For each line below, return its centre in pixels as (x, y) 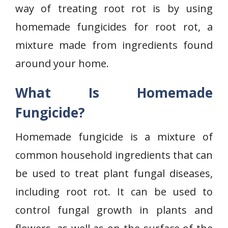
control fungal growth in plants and (114, 210)
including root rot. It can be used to (114, 192)
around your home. (62, 63)
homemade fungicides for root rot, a (114, 27)
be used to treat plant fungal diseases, (114, 173)
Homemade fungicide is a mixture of (114, 137)
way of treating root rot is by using (114, 8)
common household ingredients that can (114, 155)
